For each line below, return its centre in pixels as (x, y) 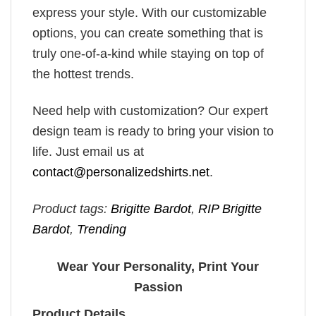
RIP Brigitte (230, 209)
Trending (102, 230)
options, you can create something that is (148, 33)
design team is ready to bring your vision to (153, 131)
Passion (158, 287)
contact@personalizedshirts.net (121, 172)
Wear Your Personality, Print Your (158, 266)
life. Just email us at (88, 151)
